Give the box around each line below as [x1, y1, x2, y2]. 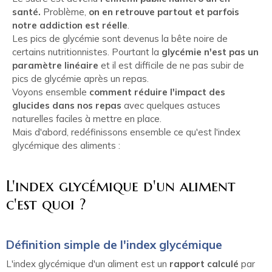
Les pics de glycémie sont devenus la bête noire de [12, 33, 228, 45]
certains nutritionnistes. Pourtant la [12, 46, 161, 58]
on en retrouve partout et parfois [89, 6, 239, 18]
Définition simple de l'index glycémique [6, 237, 222, 253]
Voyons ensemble [12, 86, 89, 98]
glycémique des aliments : [12, 140, 120, 152]
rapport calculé [169, 258, 239, 270]
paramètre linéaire [12, 59, 98, 72]
